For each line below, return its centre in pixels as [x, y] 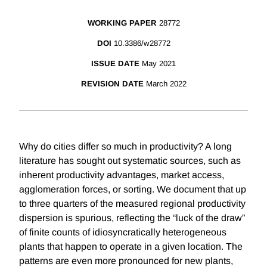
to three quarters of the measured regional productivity [132, 204]
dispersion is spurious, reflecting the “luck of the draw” [132, 218]
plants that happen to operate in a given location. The [131, 247]
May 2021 [159, 64]
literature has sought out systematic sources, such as [130, 161]
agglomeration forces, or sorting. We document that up [133, 190]
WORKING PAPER [122, 23]
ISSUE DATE [115, 64]
